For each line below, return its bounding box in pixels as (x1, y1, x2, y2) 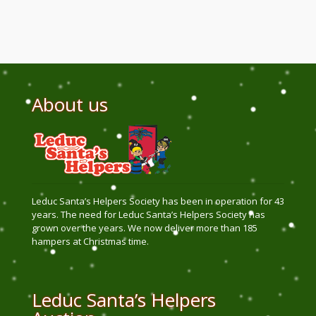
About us (32, 92, 108, 117)
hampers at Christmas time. (32, 235, 149, 248)
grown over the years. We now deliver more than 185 (32, 221, 257, 235)
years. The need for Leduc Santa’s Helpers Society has (32, 208, 265, 221)
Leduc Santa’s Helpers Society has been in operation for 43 (32, 195, 284, 208)
